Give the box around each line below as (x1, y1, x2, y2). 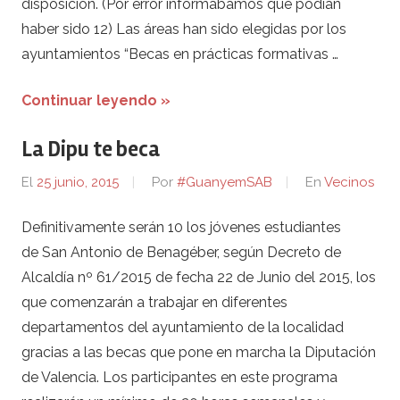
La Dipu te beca (21, 136, 160, 162)
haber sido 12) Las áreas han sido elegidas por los (21, 20, 346, 37)
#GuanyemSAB (177, 174, 272, 191)
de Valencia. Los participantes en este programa (21, 368, 337, 386)
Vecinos (324, 174, 374, 191)
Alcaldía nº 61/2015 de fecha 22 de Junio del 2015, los (21, 268, 376, 286)
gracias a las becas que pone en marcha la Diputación (21, 343, 376, 361)
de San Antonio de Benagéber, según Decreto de (21, 243, 341, 261)
